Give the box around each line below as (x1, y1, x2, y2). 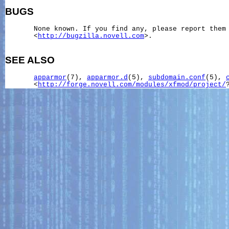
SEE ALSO (5, 55, 55, 66)
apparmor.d (87, 74, 128, 81)
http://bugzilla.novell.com (38, 32, 144, 40)
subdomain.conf (148, 74, 205, 81)
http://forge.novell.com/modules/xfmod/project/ (38, 81, 226, 88)
